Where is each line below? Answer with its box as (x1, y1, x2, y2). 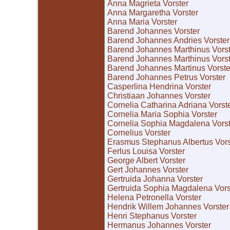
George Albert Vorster (107, 156, 185, 165)
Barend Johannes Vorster (107, 27, 200, 36)
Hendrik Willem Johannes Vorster (107, 202, 229, 212)
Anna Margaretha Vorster (107, 8, 198, 17)
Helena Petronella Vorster (107, 193, 201, 202)
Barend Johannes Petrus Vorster (107, 73, 225, 82)
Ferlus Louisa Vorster (107, 147, 185, 156)
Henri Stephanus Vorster (107, 212, 197, 221)
